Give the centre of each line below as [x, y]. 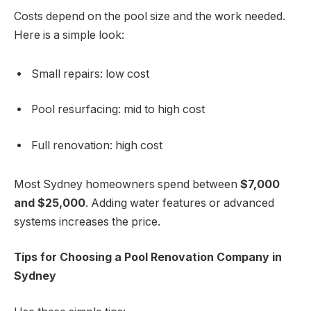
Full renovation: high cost [97, 146]
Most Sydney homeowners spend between [127, 184]
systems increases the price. [87, 221]
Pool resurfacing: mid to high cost [118, 110]
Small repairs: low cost [90, 74]
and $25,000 [50, 203]
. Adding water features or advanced [180, 203]
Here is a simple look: [69, 35]
